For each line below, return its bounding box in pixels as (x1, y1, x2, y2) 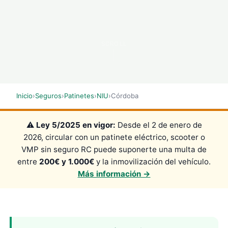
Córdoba (111, 92, 138, 100)
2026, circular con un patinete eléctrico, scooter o (23, 132, 205, 142)
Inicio (16, 92, 33, 100)
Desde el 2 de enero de (115, 120, 202, 130)
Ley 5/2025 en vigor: (36, 120, 116, 130)
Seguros (35, 92, 62, 100)
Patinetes (64, 92, 94, 100)
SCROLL (101, 40, 127, 47)
